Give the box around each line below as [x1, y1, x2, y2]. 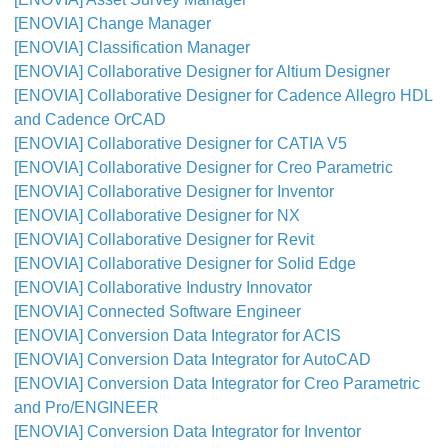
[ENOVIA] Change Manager [14, 15, 211, 32]
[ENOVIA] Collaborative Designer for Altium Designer [14, 63, 390, 80]
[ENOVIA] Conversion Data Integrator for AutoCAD [14, 351, 371, 368]
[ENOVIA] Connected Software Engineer [14, 303, 301, 320]
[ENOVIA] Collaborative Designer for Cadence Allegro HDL [14, 87, 432, 104]
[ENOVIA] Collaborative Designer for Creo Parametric [14, 159, 393, 176]
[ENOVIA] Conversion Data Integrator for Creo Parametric [14, 375, 420, 392]
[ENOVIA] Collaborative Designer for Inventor [14, 183, 334, 200]
